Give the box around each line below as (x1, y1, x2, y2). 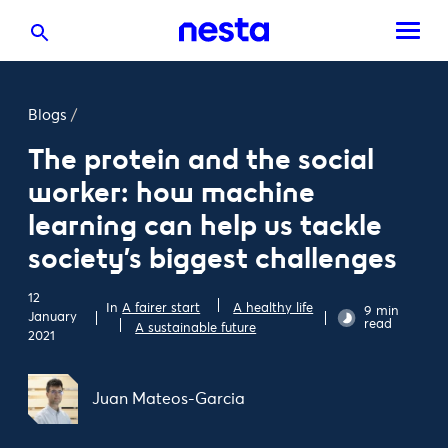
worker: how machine (28, 175, 315, 210)
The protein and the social (28, 142, 374, 177)
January (28, 311, 77, 324)
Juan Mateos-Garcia (92, 391, 245, 407)
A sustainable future (135, 321, 257, 335)
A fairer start (122, 301, 201, 315)
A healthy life (233, 301, 314, 315)
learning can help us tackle (28, 208, 382, 243)
